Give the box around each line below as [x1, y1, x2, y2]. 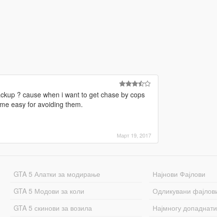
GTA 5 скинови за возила [13, 202, 92, 213]
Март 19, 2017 [116, 131, 151, 139]
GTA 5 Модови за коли [13, 186, 84, 196]
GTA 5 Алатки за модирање [13, 169, 100, 179]
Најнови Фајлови [153, 169, 206, 179]
